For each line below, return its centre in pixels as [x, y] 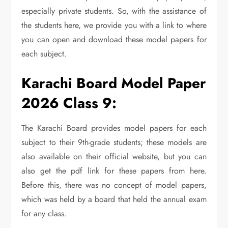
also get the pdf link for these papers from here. [114, 170]
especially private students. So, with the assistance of [114, 11]
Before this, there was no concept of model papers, [114, 185]
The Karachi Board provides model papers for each [114, 128]
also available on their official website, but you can [114, 156]
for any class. [44, 213]
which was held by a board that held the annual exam [114, 199]
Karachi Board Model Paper [114, 83]
